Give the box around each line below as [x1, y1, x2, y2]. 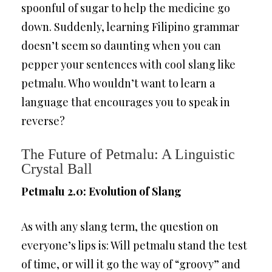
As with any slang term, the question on [21, 219, 219, 234]
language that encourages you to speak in [21, 95, 230, 109]
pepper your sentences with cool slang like [21, 57, 236, 72]
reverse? [21, 114, 65, 128]
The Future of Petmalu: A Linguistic [21, 146, 235, 162]
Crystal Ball [21, 161, 92, 177]
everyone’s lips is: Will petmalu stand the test [21, 238, 247, 253]
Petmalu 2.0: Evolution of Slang [21, 184, 182, 199]
